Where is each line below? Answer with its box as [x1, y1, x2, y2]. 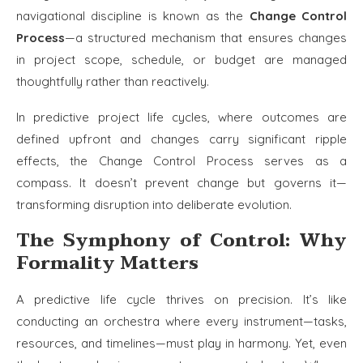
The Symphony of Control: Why [16, 224, 347, 256]
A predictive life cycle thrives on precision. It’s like [16, 291, 347, 307]
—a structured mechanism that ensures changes [65, 29, 347, 45]
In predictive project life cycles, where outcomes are [16, 109, 347, 125]
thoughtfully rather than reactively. [16, 73, 209, 89]
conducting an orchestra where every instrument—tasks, [16, 313, 347, 329]
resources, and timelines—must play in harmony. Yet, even [16, 335, 347, 351]
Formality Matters [16, 247, 199, 279]
